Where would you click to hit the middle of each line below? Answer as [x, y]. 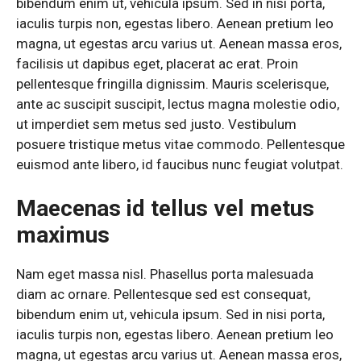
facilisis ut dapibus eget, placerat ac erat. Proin [157, 63]
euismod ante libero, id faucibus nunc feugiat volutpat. [180, 164]
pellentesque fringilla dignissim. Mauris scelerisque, [172, 83]
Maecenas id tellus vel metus [165, 209]
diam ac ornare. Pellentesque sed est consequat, [163, 295]
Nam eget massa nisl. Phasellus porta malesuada [165, 274]
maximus [63, 235]
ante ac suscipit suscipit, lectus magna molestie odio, [178, 104]
